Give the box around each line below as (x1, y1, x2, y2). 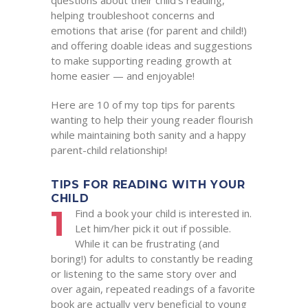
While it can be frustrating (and (75, 236, 219, 250)
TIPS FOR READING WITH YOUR (51, 178, 245, 191)
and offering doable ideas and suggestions (51, 38, 252, 52)
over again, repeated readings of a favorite (51, 282, 255, 296)
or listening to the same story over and (51, 267, 236, 280)
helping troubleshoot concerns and (51, 8, 214, 22)
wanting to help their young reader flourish (51, 113, 253, 126)
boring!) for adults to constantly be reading (51, 252, 253, 265)
